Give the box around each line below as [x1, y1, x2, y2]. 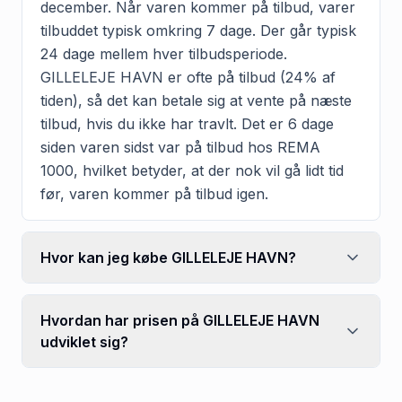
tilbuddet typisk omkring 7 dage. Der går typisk [40, 21, 356, 39]
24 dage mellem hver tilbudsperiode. [40, 44, 287, 63]
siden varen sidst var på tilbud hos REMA [40, 137, 320, 156]
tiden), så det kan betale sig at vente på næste [40, 91, 352, 109]
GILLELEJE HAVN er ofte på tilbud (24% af [40, 67, 336, 86]
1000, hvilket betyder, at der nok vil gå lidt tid [40, 161, 344, 179]
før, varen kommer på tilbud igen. [40, 184, 268, 203]
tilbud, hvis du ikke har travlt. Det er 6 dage [40, 114, 334, 133]
